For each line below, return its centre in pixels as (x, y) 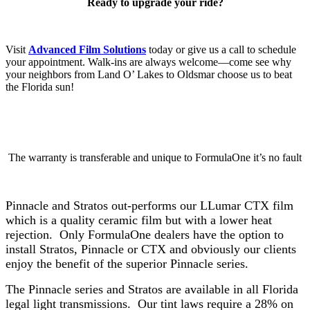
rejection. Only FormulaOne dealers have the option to (145, 235)
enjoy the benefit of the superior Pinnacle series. (127, 264)
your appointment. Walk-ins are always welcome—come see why (148, 62)
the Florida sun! (40, 87)
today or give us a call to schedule (221, 50)
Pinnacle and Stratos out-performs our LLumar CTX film (149, 206)
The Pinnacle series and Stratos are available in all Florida (152, 290)
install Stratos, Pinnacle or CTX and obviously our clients (151, 249)
